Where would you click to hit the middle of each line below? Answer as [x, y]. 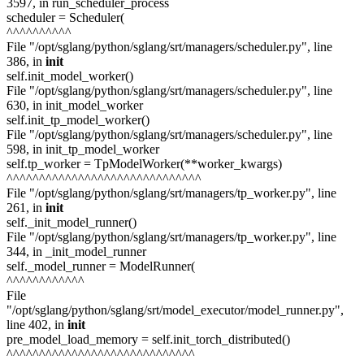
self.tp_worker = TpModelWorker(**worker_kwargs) [144, 163]
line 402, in [37, 324]
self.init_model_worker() [70, 76]
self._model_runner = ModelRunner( [101, 266]
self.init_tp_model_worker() [78, 119]
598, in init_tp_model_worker [83, 149]
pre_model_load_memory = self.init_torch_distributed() [148, 339]
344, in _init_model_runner [76, 251]
